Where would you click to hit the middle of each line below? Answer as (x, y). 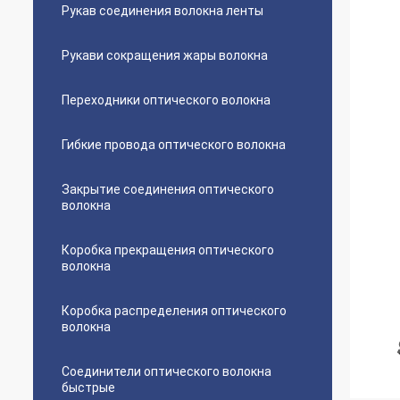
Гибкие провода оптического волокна (174, 145)
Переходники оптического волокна (166, 100)
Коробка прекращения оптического (168, 250)
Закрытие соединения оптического (168, 189)
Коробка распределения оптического (174, 311)
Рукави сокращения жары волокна (165, 55)
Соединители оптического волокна (167, 371)
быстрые (88, 387)
